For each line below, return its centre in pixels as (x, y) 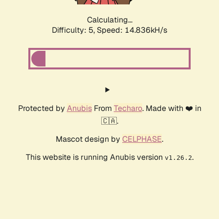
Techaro (128, 109)
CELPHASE (142, 139)
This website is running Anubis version (95, 157)
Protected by (42, 109)
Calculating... (109, 20)
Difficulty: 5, (74, 30)
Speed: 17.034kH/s (132, 30)
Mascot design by (89, 139)
